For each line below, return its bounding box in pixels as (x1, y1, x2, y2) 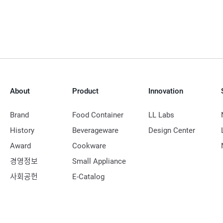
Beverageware (72, 125, 119, 135)
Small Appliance (72, 156, 126, 166)
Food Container (72, 110, 124, 119)
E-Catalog (72, 172, 105, 181)
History (9, 125, 34, 135)
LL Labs (148, 110, 175, 119)
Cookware (72, 141, 107, 150)
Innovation (148, 86, 184, 96)
